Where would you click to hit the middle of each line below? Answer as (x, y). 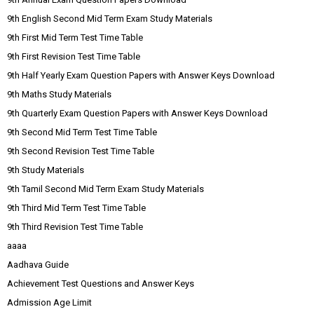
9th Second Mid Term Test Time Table (82, 132)
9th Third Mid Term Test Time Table (76, 207)
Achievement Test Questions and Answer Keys (101, 283)
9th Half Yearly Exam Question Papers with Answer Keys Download (141, 75)
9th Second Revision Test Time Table (81, 151)
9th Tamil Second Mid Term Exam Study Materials (105, 189)
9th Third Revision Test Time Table (75, 226)
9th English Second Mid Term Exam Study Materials (110, 18)
